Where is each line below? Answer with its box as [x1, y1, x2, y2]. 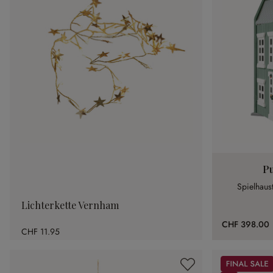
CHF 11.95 [21, 225, 60, 238]
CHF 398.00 [222, 218, 269, 231]
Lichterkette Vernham [21, 199, 119, 212]
